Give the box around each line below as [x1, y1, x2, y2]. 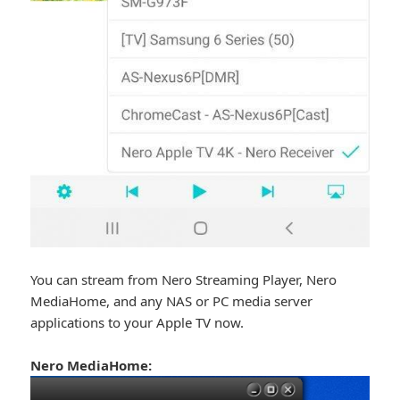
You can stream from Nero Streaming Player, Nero [30, 271, 337, 289]
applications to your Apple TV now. [30, 313, 245, 332]
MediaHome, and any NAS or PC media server [30, 292, 313, 311]
